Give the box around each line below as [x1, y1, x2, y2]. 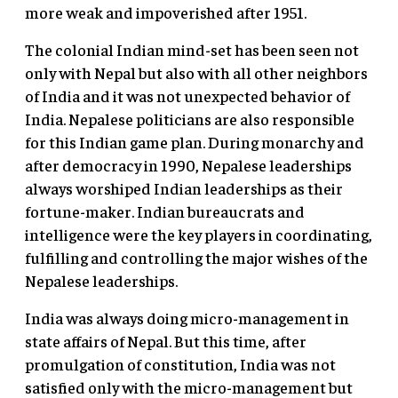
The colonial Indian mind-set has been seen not [25, 39, 359, 60]
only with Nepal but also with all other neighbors [25, 62, 368, 84]
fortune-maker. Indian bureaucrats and [25, 201, 305, 222]
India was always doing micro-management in [25, 307, 349, 329]
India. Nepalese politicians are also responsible [25, 108, 354, 130]
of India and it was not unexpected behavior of [25, 85, 350, 107]
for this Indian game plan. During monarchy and [25, 131, 364, 153]
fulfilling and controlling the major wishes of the [25, 247, 368, 268]
